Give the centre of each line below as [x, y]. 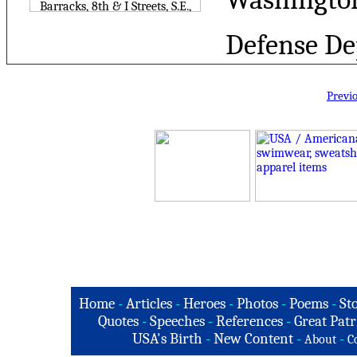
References [249, 321]
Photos [257, 304]
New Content [253, 339]
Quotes [118, 321]
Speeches [177, 321]
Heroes [204, 304]
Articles [149, 304]
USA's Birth [167, 339]
